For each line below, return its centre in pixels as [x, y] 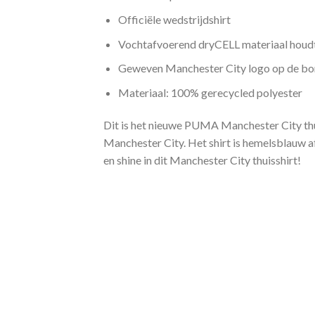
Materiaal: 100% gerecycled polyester [210, 92]
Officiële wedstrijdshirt [174, 19]
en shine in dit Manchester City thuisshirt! [202, 160]
